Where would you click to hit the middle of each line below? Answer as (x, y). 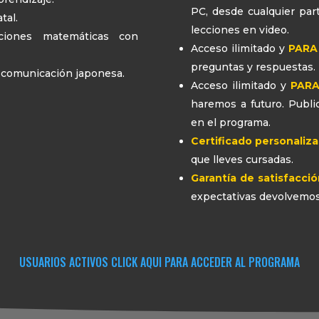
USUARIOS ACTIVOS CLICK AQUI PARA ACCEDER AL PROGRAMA (159, 262)
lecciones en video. (240, 30)
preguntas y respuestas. (253, 67)
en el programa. (230, 123)
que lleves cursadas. (242, 160)
